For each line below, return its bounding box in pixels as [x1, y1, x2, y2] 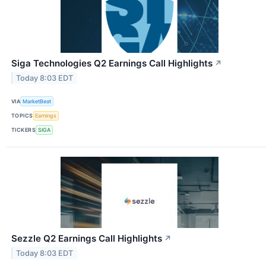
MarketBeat [23, 98, 52, 105]
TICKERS [11, 126, 36, 134]
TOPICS [11, 112, 33, 119]
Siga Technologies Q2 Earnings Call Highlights [11, 58, 213, 69]
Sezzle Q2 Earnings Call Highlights [11, 232, 162, 244]
